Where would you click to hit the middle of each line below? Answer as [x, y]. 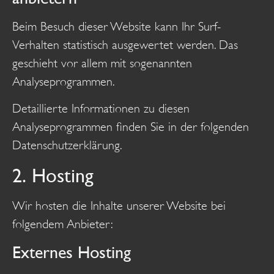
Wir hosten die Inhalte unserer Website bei [119, 206]
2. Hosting [53, 175]
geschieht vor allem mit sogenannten [102, 63]
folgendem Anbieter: [63, 224]
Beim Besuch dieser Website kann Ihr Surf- [117, 26]
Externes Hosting [72, 252]
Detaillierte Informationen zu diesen [101, 109]
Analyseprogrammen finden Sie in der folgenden [131, 127]
